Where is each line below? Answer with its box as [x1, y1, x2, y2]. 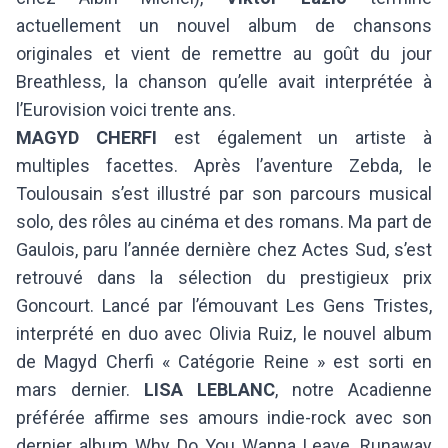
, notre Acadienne [275, 378, 432, 400]
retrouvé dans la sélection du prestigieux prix [16, 266, 432, 288]
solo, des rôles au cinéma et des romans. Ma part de [16, 210, 432, 232]
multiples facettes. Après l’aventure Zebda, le [16, 154, 432, 176]
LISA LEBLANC [144, 378, 275, 400]
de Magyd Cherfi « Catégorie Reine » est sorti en [16, 350, 432, 372]
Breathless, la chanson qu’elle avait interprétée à [16, 70, 432, 92]
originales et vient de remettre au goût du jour [16, 42, 432, 64]
